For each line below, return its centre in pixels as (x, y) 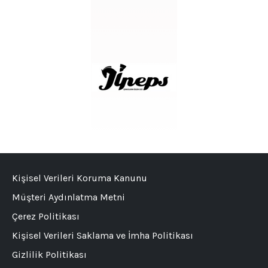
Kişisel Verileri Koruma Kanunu (80, 178)
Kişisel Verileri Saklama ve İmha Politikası (103, 235)
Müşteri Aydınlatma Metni (68, 197)
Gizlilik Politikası (49, 254)
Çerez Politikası (46, 216)
